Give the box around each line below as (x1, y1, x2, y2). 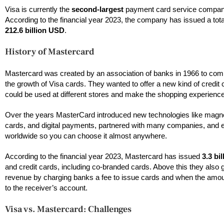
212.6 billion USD (5, 26, 64, 35)
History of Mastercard (5, 46, 94, 58)
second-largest (69, 5, 125, 14)
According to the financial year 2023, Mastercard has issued (5, 152, 200, 161)
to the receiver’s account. (5, 183, 89, 192)
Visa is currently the (5, 5, 69, 14)
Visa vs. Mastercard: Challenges (5, 203, 131, 215)
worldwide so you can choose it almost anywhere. (5, 131, 169, 140)
